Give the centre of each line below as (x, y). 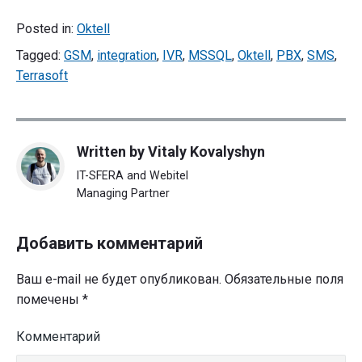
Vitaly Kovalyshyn (206, 151)
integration (127, 56)
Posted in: (46, 29)
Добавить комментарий (109, 243)
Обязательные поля (282, 280)
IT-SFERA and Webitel (133, 175)
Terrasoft (42, 76)
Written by (112, 151)
